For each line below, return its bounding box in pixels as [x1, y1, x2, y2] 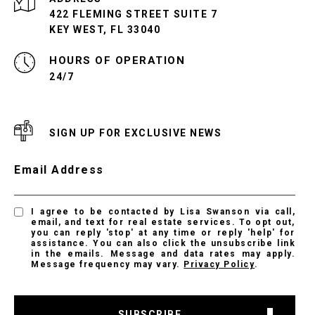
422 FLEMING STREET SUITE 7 [49, 8, 217, 20]
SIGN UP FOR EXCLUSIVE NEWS [49, 127, 221, 139]
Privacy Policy [184, 259, 255, 269]
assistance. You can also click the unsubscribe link [31, 238, 295, 248]
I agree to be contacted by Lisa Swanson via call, [31, 206, 295, 217]
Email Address [14, 162, 104, 176]
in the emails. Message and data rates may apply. [31, 248, 295, 259]
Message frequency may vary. [31, 259, 184, 269]
